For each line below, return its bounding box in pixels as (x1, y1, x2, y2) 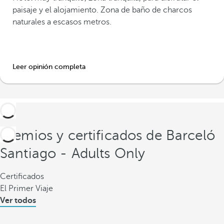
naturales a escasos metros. (12, 17, 111, 26)
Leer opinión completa (12, 62, 85, 70)
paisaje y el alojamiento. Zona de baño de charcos (12, 5, 192, 14)
